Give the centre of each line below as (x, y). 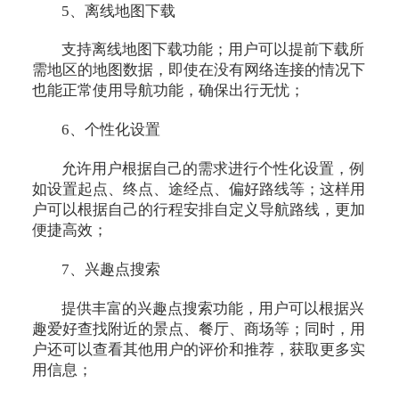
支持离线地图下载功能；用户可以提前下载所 (213, 50)
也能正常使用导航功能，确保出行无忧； (168, 91)
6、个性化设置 (111, 130)
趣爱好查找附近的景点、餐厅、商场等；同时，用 (198, 330)
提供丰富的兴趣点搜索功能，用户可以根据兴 (213, 309)
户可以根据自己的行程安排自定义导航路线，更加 (198, 210)
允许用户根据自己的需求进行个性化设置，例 (213, 169)
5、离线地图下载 (119, 11)
